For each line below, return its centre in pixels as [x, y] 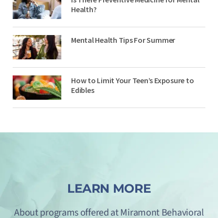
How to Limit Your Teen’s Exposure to [133, 81]
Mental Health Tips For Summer [123, 40]
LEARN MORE [109, 188]
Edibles [83, 90]
